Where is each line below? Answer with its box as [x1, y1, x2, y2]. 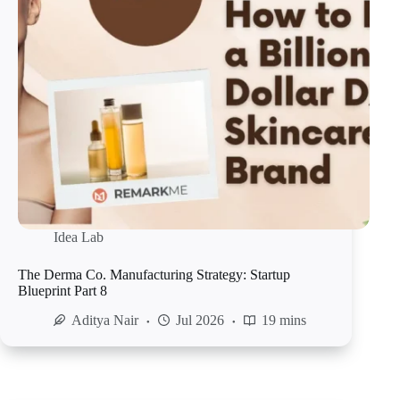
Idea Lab [54, 229, 104, 246]
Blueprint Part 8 [18, 283, 107, 299]
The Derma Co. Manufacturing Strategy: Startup [18, 267, 290, 283]
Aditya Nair [71, 312, 138, 329]
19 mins [262, 312, 306, 329]
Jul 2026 [176, 312, 224, 329]
